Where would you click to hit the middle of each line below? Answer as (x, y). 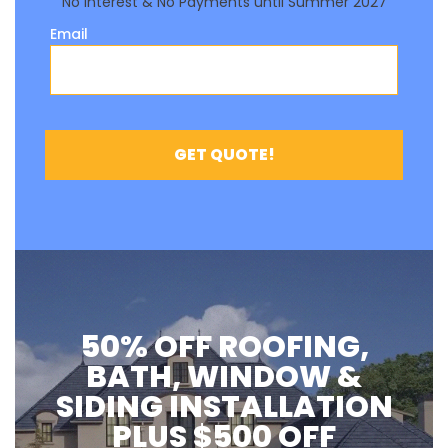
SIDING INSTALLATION (224, 406)
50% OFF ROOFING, (224, 346)
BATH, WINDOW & (224, 376)
